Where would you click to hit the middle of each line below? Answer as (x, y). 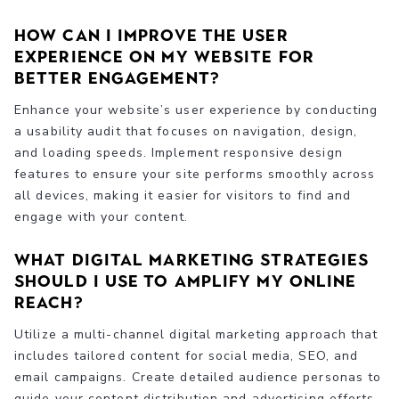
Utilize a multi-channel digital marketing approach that (196, 334)
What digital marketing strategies (192, 260)
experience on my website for (164, 57)
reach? (49, 302)
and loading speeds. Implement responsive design (179, 152)
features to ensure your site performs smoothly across (195, 174)
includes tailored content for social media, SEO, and (187, 355)
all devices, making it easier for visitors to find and (183, 195)
